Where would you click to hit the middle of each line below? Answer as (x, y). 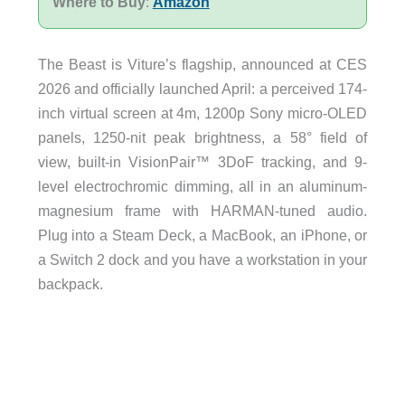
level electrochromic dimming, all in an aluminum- (202, 187)
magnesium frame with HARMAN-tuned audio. (202, 211)
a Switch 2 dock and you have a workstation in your (202, 260)
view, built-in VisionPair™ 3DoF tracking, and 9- (202, 162)
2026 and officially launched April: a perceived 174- (202, 89)
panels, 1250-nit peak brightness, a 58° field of (202, 138)
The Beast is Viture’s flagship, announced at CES (202, 65)
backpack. (70, 284)
